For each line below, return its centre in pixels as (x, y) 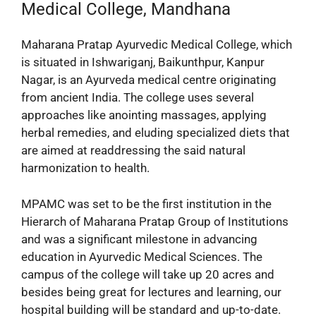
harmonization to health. (85, 168)
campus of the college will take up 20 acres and (148, 274)
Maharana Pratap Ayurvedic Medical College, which (157, 45)
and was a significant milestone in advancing (139, 239)
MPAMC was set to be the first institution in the (146, 203)
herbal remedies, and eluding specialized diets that (156, 133)
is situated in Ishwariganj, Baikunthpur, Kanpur (143, 62)
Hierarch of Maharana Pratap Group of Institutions (155, 221)
